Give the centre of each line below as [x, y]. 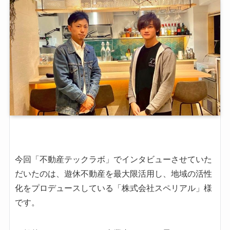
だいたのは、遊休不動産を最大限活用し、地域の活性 [113, 174]
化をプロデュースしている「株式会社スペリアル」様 [113, 188]
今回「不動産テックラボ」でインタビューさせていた [113, 159]
